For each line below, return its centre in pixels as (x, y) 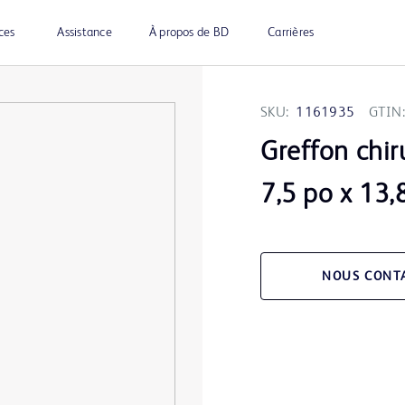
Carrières (291, 33)
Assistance (85, 33)
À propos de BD (189, 33)
